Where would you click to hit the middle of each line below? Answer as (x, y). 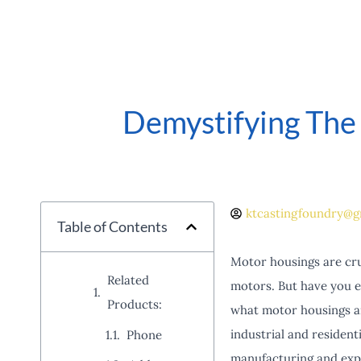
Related (128, 280)
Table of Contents (112, 226)
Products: (135, 304)
